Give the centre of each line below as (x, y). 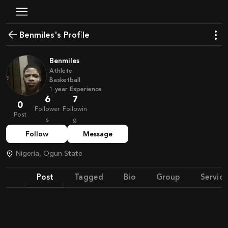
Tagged (89, 177)
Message (98, 134)
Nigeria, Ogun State (52, 153)
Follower (47, 109)
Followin (75, 109)
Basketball (65, 80)
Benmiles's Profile (57, 35)
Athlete (61, 71)
